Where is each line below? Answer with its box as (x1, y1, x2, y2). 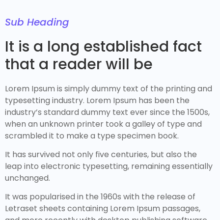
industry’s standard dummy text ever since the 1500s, (5, 106, 210, 118)
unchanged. (5, 172, 50, 184)
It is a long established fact (5, 36, 202, 57)
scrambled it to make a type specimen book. (5, 130, 179, 141)
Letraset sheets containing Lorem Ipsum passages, (5, 203, 200, 215)
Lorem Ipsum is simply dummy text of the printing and (5, 82, 212, 94)
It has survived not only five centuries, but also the (5, 148, 197, 160)
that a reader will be (5, 54, 153, 75)
